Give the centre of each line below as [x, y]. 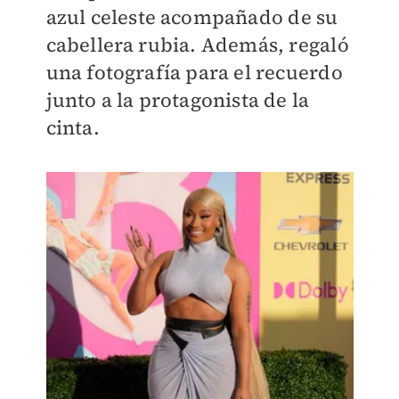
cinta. [75, 127]
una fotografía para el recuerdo [194, 72]
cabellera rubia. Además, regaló [197, 44]
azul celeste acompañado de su [192, 16]
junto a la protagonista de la [178, 99]
